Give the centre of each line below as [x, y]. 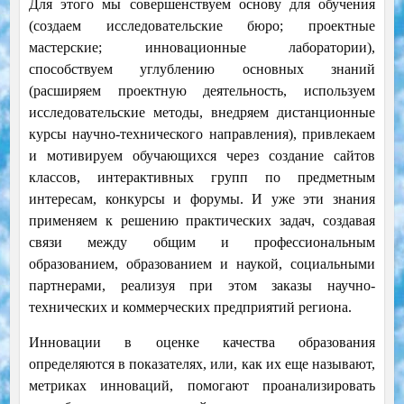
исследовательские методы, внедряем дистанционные [202, 113]
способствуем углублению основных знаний [202, 69]
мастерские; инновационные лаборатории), [202, 48]
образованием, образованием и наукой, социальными [202, 264]
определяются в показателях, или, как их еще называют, [202, 364]
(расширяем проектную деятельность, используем [202, 91]
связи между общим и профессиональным [202, 243]
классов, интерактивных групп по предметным [202, 178]
